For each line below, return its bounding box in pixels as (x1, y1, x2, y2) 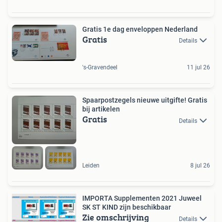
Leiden (82, 162, 100, 169)
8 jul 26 (190, 162, 210, 169)
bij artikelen (92, 105, 120, 113)
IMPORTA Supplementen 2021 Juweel (82, 194, 202, 203)
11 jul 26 (187, 64, 210, 71)
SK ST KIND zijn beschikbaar (82, 203, 171, 212)
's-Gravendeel (82, 64, 117, 71)
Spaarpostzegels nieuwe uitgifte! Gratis (82, 96, 207, 105)
